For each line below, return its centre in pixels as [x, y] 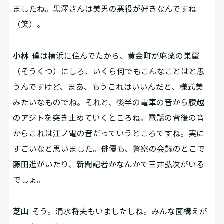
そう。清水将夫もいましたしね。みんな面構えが [118, 211]
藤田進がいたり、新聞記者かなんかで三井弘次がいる [109, 164]
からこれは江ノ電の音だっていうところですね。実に [109, 133]
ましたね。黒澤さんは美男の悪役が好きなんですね [105, 9]
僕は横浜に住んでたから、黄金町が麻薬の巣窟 [114, 55]
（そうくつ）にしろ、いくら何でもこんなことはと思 [109, 71]
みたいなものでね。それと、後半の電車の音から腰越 [109, 102]
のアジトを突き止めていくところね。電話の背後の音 [109, 117]
